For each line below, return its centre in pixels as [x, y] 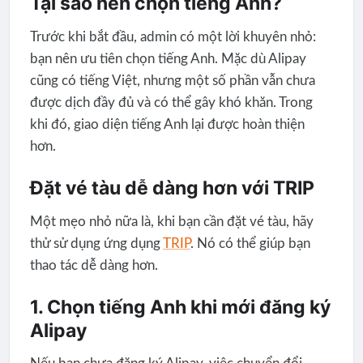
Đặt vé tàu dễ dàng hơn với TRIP [172, 188]
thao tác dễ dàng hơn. [94, 265]
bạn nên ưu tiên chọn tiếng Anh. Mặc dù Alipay [168, 58]
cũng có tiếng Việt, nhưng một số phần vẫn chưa [172, 80]
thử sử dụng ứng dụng [96, 243]
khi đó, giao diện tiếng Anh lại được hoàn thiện [167, 124]
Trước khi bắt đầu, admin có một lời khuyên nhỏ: [173, 36]
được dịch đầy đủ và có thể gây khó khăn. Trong [171, 102]
